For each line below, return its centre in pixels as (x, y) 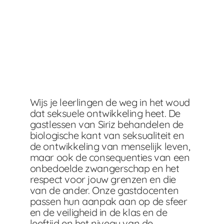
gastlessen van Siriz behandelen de (107, 124)
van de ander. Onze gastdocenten (104, 190)
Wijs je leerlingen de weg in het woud (110, 102)
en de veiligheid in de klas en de (98, 212)
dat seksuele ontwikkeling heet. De (105, 113)
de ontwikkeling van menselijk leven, (110, 146)
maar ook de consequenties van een (110, 157)
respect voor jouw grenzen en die (103, 179)
